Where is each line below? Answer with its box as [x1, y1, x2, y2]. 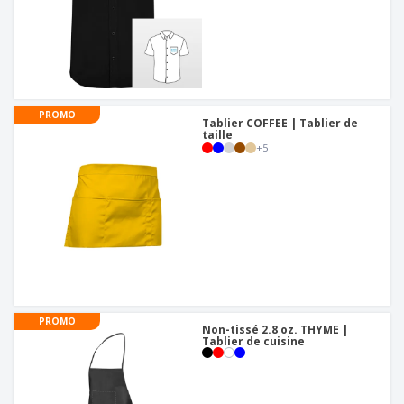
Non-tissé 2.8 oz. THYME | [202, 322, 348, 338]
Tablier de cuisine [202, 334, 305, 350]
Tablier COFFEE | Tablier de [202, 115, 358, 132]
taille [202, 127, 233, 143]
